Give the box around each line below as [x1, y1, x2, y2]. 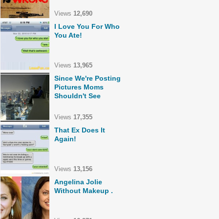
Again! [54, 135, 76, 143]
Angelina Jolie [54, 178, 102, 186]
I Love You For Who [54, 22, 120, 30]
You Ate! [54, 31, 82, 39]
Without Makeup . [54, 187, 113, 195]
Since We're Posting [54, 74, 121, 82]
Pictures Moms [54, 83, 104, 91]
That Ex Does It [54, 126, 105, 134]
